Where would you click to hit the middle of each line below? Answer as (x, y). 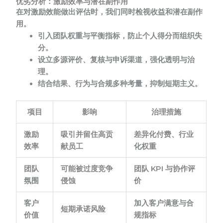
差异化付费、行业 (164, 134)
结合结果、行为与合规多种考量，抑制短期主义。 (120, 83)
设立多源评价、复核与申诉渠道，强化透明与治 (116, 59)
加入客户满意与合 (164, 203)
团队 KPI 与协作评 (165, 168)
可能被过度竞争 (87, 168)
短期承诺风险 (83, 209)
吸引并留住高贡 (87, 134)
